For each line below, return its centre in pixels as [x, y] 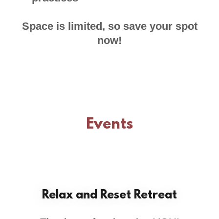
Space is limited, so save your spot [109, 26]
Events [109, 125]
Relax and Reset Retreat [109, 196]
